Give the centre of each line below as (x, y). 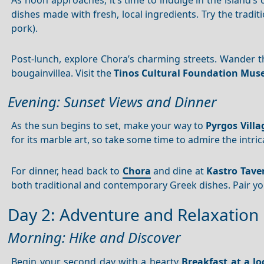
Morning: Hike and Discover (94, 237)
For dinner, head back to (67, 171)
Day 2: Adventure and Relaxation (133, 215)
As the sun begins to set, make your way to (109, 126)
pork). (25, 28)
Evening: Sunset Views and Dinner (112, 101)
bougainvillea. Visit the (63, 73)
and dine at (179, 171)
